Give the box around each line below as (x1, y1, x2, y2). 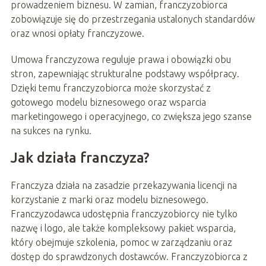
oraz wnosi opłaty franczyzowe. (10, 28, 144, 39)
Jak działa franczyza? (10, 150, 150, 166)
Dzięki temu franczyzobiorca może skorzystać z (10, 83, 211, 94)
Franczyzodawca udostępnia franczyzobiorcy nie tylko (10, 208, 237, 220)
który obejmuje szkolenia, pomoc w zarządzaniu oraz (10, 237, 232, 248)
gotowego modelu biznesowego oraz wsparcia (10, 97, 206, 108)
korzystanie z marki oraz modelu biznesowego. (10, 194, 208, 205)
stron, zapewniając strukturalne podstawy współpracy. (10, 68, 239, 80)
